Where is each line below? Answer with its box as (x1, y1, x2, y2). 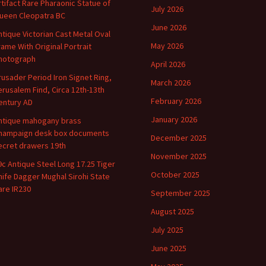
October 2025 (151, 169, 199, 180)
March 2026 (151, 77, 191, 88)
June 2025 (151, 243, 186, 254)
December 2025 (151, 132, 207, 143)
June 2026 (151, 22, 186, 33)
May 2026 (151, 40, 183, 51)
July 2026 (151, 4, 183, 14)
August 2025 (151, 206, 194, 217)
